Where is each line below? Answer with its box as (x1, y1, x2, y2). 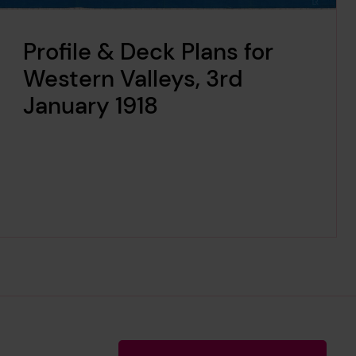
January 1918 (22, 91, 158, 122)
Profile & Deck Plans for (22, 37, 273, 68)
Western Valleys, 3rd (22, 64, 243, 95)
